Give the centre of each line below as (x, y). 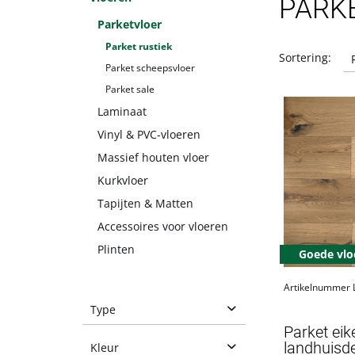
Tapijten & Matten (145, 204)
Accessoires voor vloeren (163, 227)
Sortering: (305, 58)
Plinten (116, 250)
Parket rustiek (139, 47)
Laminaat (122, 112)
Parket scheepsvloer (150, 68)
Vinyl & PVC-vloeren (149, 135)
